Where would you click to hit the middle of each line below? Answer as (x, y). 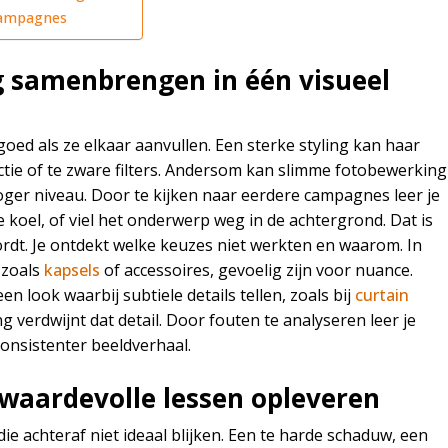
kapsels (72, 270)
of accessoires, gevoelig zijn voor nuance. (256, 270)
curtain (382, 295)
